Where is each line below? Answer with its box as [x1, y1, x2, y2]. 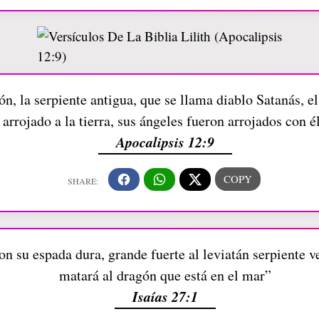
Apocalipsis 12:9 [115, 132, 214, 152]
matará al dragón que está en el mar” [58, 266, 271, 285]
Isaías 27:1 [132, 286, 198, 306]
